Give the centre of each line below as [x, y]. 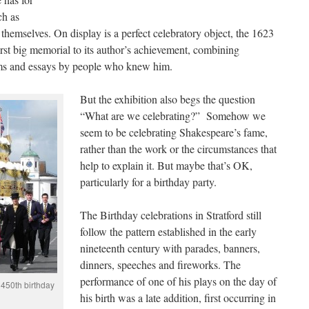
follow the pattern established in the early [168, 231]
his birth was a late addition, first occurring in [178, 298]
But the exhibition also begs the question [168, 99]
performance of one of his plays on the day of [178, 281]
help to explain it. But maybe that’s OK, [166, 165]
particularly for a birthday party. [148, 182]
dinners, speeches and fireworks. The [160, 265]
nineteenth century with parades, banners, [170, 248]
